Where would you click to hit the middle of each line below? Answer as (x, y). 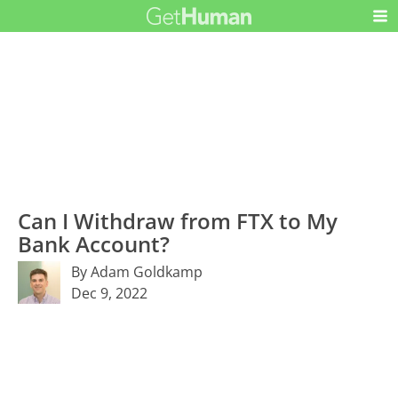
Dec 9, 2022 (110, 293)
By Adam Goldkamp (137, 271)
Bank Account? (94, 243)
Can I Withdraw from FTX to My (178, 220)
